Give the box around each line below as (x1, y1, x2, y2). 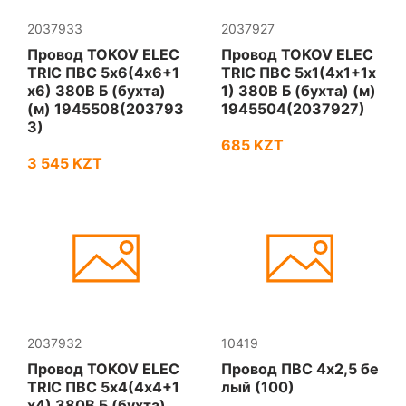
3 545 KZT (27, 154, 102, 172)
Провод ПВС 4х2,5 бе (221, 360, 379, 378)
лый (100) (221, 378, 295, 396)
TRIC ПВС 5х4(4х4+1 (27, 378, 179, 396)
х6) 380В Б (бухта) (27, 82, 166, 100)
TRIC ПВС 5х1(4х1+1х (221, 63, 376, 82)
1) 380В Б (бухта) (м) (221, 82, 376, 100)
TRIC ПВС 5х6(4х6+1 (27, 63, 179, 82)
